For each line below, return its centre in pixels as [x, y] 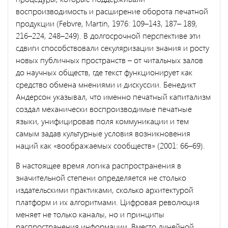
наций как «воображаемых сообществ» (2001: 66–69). [110, 145]
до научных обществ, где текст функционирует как [104, 72]
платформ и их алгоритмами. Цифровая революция [108, 202]
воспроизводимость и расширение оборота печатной [112, 11]
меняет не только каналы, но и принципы [90, 214]
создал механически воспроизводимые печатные [104, 108]
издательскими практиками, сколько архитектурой [105, 189]
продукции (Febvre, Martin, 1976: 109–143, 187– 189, [107, 23]
